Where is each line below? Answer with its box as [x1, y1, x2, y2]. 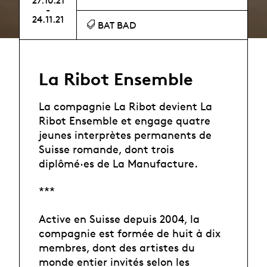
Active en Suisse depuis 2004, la [39, 212, 200, 225]
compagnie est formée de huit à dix [39, 226, 221, 240]
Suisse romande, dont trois [39, 142, 174, 156]
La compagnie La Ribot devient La [39, 99, 212, 113]
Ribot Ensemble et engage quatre [39, 113, 210, 127]
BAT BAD [95, 20, 136, 32]
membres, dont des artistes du [39, 240, 195, 254]
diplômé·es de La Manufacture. [39, 156, 198, 170]
